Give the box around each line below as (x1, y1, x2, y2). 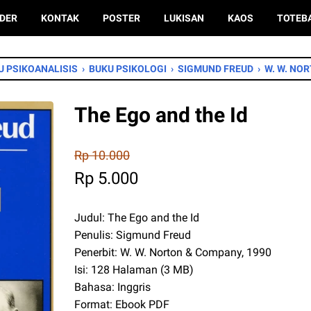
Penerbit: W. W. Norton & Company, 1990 (74, 246, 271, 259)
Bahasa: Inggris (74, 280, 151, 294)
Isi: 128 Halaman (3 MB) (74, 263, 194, 276)
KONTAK (41, 12, 80, 24)
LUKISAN (164, 12, 205, 24)
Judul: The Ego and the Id (74, 211, 199, 224)
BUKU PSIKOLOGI (89, 63, 167, 74)
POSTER (103, 12, 141, 24)
